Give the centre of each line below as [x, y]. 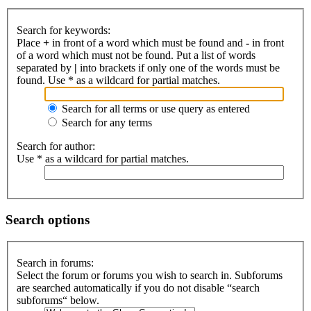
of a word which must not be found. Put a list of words [136, 56]
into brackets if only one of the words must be [178, 68]
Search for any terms [106, 123]
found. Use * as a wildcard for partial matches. [118, 81]
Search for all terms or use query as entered [154, 109]
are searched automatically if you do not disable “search [138, 288]
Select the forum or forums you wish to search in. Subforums [150, 276]
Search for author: [56, 146]
